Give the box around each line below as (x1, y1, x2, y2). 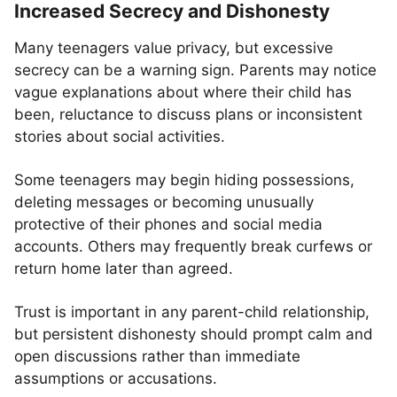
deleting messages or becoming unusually (14, 193, 314, 211)
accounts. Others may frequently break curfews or (14, 237, 372, 255)
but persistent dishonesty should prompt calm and (14, 325, 373, 343)
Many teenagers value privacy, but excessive (14, 39, 333, 57)
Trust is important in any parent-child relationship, (14, 303, 370, 321)
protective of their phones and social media (14, 215, 323, 233)
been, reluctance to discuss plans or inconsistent (14, 105, 362, 123)
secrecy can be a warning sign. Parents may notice (14, 61, 377, 79)
